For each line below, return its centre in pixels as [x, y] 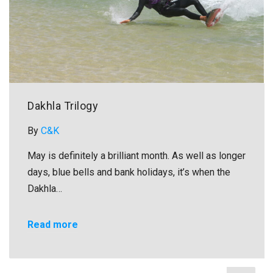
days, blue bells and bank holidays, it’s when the [129, 172]
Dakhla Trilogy [63, 105]
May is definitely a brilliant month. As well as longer [136, 155]
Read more [53, 224]
